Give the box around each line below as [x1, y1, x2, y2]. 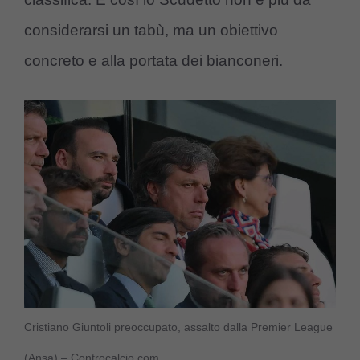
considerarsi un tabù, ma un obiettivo [24, 22, 278, 39]
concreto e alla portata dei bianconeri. [24, 52, 283, 70]
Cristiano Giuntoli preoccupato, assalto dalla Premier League [24, 320, 333, 333]
